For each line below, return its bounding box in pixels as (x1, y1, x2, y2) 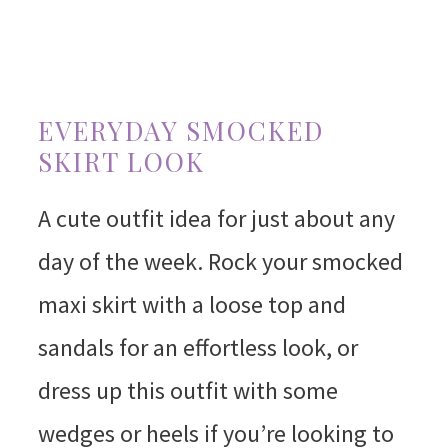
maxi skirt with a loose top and (37, 289, 346, 321)
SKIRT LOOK (37, 144, 205, 180)
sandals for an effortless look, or (37, 332, 358, 364)
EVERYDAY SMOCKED (37, 113, 324, 149)
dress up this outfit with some (37, 375, 338, 407)
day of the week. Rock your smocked (37, 246, 403, 278)
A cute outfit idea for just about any (37, 203, 395, 235)
